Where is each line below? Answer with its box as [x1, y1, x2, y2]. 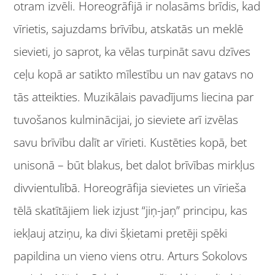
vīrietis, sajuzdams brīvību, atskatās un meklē [14, 21, 244, 37]
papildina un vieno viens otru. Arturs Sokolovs [14, 248, 248, 265]
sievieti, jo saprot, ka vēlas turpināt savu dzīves [14, 44, 251, 60]
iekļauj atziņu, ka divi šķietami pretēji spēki [14, 225, 228, 242]
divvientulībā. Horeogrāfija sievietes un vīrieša [14, 180, 247, 196]
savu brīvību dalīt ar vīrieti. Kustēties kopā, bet [14, 134, 247, 151]
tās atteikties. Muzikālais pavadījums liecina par [14, 89, 254, 106]
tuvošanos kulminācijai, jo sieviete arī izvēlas [14, 112, 239, 128]
